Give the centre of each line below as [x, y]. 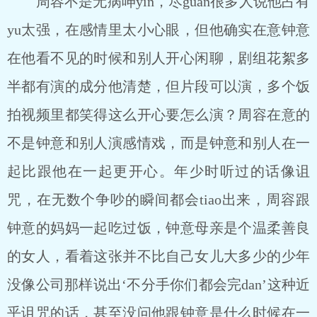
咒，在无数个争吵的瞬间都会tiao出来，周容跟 [158, 200]
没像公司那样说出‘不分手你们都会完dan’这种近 [158, 284]
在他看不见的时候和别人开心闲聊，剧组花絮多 [158, 58]
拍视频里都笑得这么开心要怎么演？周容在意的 [158, 115]
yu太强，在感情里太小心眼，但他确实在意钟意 [158, 30]
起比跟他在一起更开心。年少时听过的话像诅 [158, 171]
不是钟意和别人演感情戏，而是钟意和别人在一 [158, 143]
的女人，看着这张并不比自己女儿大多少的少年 [158, 256]
